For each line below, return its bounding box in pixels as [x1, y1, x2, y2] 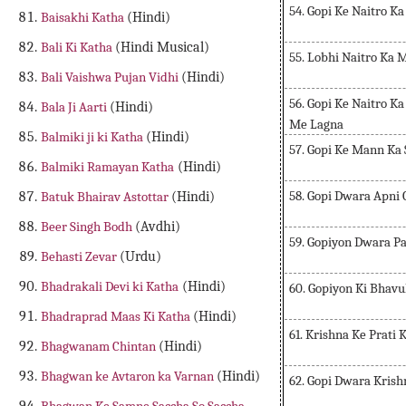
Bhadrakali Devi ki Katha [41, 278, 179, 295]
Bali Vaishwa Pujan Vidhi [41, 69, 182, 86]
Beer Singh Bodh [41, 218, 136, 236]
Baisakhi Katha [41, 9, 128, 26]
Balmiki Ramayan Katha [41, 159, 175, 176]
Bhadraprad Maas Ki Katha [41, 308, 194, 325]
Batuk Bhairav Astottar [41, 188, 172, 206]
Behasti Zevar [41, 248, 121, 266]
